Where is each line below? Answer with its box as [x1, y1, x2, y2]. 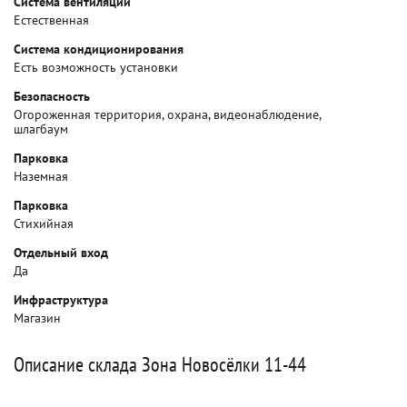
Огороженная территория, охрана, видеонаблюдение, [14, 106, 321, 123]
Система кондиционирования [14, 41, 184, 57]
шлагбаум [14, 121, 68, 137]
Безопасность [14, 88, 90, 104]
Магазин [14, 310, 61, 326]
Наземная [14, 168, 68, 184]
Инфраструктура [14, 292, 108, 308]
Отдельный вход [14, 244, 108, 261]
